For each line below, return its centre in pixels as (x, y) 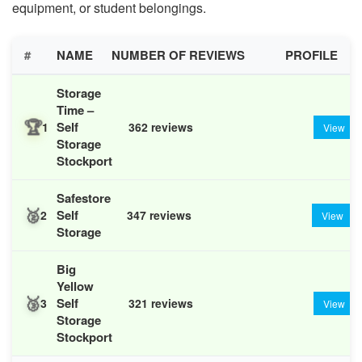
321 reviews (161, 303)
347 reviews (159, 215)
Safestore (84, 198)
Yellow (75, 286)
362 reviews (161, 127)
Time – (75, 109)
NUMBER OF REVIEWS (178, 55)
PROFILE (311, 55)
